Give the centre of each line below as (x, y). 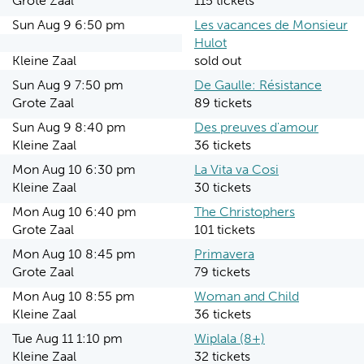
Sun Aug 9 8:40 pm (69, 127)
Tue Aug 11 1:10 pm (67, 338)
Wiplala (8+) (230, 338)
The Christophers (245, 212)
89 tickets (223, 103)
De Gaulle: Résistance (258, 85)
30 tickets (223, 187)
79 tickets (222, 272)
